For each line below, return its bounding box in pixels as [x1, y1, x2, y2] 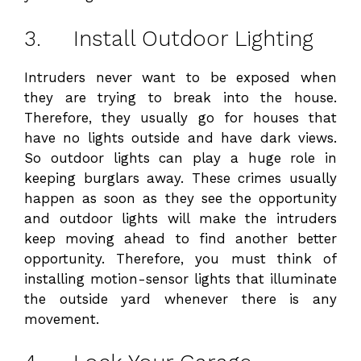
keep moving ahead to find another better [24, 230, 337, 247]
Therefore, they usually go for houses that [24, 109, 337, 126]
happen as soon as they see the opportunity [24, 189, 337, 206]
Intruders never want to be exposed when [24, 68, 337, 85]
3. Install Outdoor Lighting [24, 25, 313, 52]
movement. [24, 310, 99, 327]
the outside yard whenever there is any [24, 290, 337, 307]
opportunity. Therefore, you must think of [24, 250, 337, 267]
